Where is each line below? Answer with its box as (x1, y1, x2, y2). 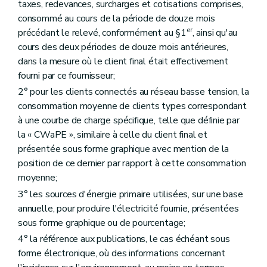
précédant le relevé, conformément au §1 (18, 26, 187, 40)
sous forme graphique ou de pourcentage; (18, 216, 185, 229)
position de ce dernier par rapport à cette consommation (18, 157, 247, 170)
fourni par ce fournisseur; (18, 69, 115, 83)
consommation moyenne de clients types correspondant (18, 100, 247, 113)
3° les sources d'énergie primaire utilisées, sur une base (18, 187, 243, 201)
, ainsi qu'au (192, 26, 238, 40)
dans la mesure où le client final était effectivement (18, 55, 228, 69)
